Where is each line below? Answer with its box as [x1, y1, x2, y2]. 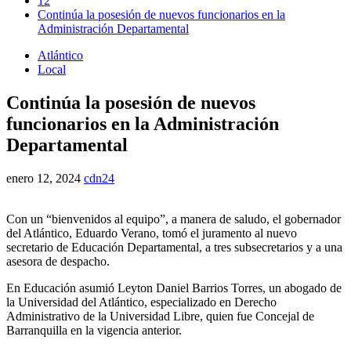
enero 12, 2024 [6, 171, 84, 185]
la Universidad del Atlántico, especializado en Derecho [6, 295, 277, 309]
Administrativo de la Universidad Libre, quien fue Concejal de [6, 309, 314, 323]
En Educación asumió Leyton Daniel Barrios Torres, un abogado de [6, 280, 342, 295]
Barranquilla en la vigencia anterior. [6, 323, 182, 337]
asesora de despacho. [6, 254, 110, 268]
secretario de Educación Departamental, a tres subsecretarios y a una [6, 240, 342, 254]
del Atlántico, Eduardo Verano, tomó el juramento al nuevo [6, 226, 297, 240]
